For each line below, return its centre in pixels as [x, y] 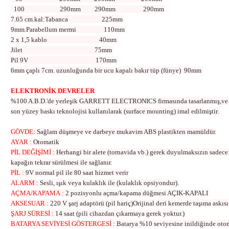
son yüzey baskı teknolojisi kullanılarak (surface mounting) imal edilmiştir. [115, 111]
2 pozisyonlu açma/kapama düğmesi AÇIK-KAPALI [138, 193]
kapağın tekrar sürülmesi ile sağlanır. [61, 162]
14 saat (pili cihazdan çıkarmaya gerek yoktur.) [121, 213]
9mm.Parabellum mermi [44, 29]
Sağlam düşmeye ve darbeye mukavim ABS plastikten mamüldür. [127, 132]
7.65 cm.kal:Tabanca [40, 19]
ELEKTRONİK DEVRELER [53, 91]
